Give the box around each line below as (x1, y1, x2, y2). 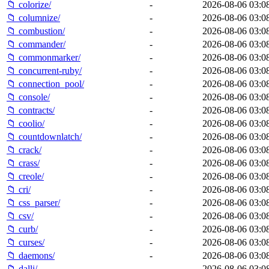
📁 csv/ (7, 210, 34, 221)
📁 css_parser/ (7, 197, 60, 208)
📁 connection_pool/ (7, 78, 84, 89)
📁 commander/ (7, 38, 65, 49)
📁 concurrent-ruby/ (7, 65, 82, 76)
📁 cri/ (7, 184, 31, 195)
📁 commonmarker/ (7, 52, 80, 62)
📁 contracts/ (7, 104, 55, 115)
